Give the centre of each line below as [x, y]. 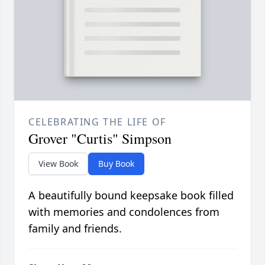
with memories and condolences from [124, 212]
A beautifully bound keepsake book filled [131, 195]
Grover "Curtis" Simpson [100, 139]
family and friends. [75, 229]
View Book [58, 164]
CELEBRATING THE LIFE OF [97, 122]
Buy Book [116, 164]
